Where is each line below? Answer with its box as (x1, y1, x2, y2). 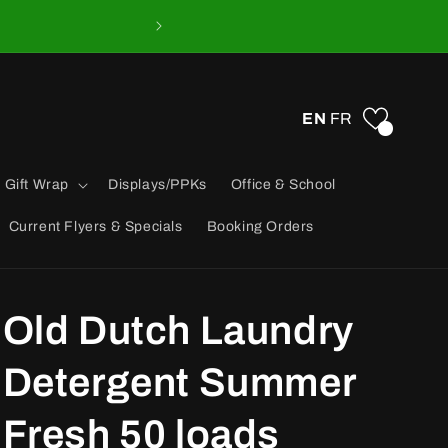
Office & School (230, 177, 336, 193)
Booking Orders (206, 219, 314, 235)
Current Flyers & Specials (8, 219, 183, 235)
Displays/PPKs (108, 177, 207, 193)
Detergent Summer (2, 361, 356, 405)
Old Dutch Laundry (2, 309, 354, 353)
